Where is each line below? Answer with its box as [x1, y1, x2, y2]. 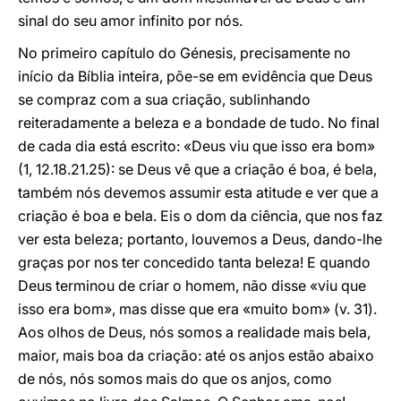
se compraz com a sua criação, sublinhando [18, 90, 311, 108]
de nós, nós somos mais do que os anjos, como [18, 370, 332, 388]
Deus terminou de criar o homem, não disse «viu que [18, 277, 366, 294]
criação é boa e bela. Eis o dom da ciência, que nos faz [18, 207, 383, 225]
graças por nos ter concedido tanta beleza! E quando [18, 253, 371, 271]
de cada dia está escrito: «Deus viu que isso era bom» [18, 137, 375, 155]
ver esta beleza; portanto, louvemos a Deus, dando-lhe [18, 230, 382, 248]
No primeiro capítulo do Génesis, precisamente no [18, 44, 351, 62]
